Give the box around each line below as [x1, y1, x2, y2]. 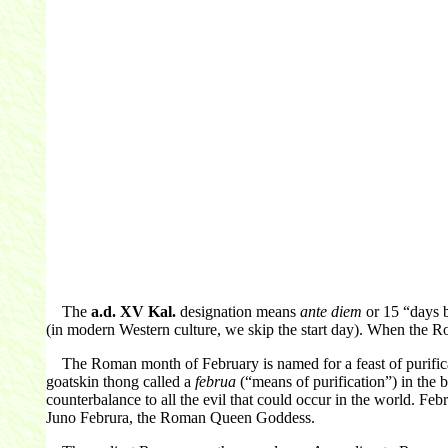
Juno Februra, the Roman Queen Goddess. [45, 408, 315, 426]
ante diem [299, 302, 362, 320]
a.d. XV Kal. [90, 302, 176, 320]
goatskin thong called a [45, 372, 195, 390]
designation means [175, 302, 300, 320]
